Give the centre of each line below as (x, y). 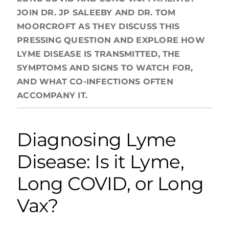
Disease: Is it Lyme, (101, 161)
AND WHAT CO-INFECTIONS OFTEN (95, 81)
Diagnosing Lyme (97, 139)
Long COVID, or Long (110, 183)
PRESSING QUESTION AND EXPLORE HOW (111, 40)
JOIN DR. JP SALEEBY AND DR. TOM (96, 12)
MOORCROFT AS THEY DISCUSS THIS (98, 26)
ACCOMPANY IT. (52, 95)
